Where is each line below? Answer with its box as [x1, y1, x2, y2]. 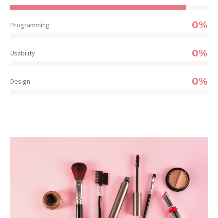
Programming [10, 20, 50, 29]
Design [10, 76, 30, 86]
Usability [10, 48, 35, 57]
